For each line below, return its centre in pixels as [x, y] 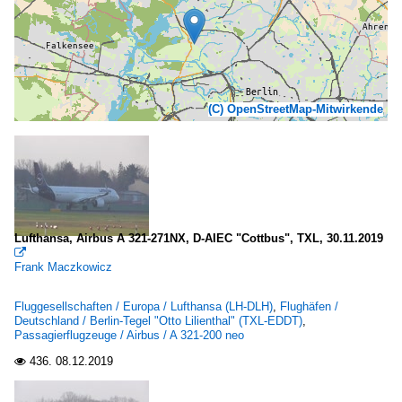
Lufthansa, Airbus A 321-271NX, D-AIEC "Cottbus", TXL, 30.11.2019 [199, 238]
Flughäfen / [309, 306]
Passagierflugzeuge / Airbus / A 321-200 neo [129, 335]
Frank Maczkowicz [63, 267]
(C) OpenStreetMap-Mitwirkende [296, 109]
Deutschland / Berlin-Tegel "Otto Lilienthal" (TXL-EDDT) [158, 321]
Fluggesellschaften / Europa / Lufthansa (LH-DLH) [144, 306]
